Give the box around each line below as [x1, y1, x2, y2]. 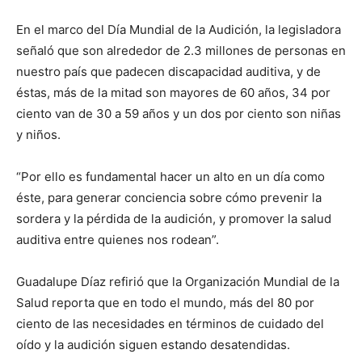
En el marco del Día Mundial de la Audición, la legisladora [16, 22, 341, 38]
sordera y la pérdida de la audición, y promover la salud [16, 211, 331, 227]
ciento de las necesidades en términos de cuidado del [16, 316, 324, 332]
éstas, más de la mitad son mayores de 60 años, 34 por [16, 85, 330, 101]
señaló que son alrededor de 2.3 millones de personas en [16, 43, 346, 59]
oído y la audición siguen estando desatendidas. [16, 337, 290, 353]
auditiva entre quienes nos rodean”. [16, 232, 219, 248]
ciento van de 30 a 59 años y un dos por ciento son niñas [16, 106, 341, 122]
